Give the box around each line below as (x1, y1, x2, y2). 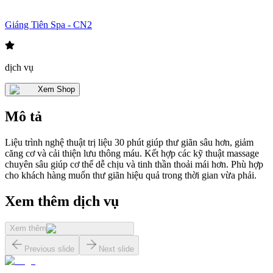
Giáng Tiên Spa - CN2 (5, 19, 92, 30)
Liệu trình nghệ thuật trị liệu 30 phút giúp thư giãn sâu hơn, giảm (5, 137, 253, 148)
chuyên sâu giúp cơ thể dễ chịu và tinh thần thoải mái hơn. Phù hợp (5, 159, 263, 170)
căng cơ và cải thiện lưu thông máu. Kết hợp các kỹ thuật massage (5, 148, 259, 159)
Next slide (99, 244, 134, 254)
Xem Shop (38, 85, 75, 94)
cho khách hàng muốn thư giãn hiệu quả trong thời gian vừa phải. (5, 170, 257, 181)
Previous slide (24, 244, 74, 254)
